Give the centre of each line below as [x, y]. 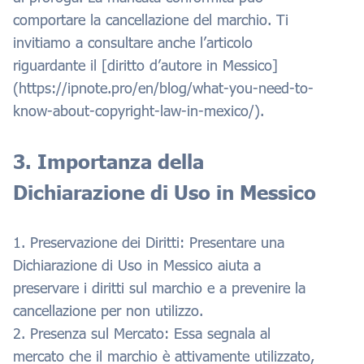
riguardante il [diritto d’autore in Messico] [145, 65]
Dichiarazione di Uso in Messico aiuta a [137, 264]
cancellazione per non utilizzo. [108, 310]
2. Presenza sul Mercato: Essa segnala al [142, 333]
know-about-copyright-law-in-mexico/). [139, 110]
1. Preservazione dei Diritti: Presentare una [149, 242]
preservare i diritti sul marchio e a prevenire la [159, 287]
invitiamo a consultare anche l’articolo [133, 42]
